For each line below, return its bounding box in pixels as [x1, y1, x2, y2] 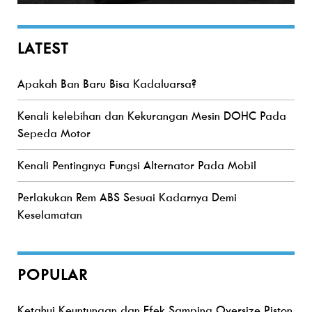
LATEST [17, 39, 69, 58]
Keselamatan [17, 208, 82, 222]
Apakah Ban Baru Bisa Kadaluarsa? [17, 77, 196, 91]
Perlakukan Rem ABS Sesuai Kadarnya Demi [17, 191, 237, 205]
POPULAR [17, 265, 88, 285]
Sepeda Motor [17, 127, 91, 141]
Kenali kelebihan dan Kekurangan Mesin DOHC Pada [17, 109, 286, 123]
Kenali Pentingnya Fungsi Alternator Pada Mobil [17, 159, 256, 173]
